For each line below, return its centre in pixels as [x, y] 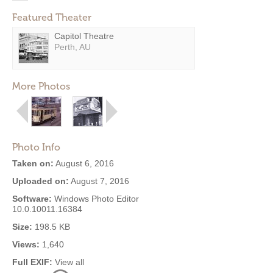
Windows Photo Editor [95, 199]
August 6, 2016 [84, 163]
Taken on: [33, 163]
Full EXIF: [32, 262]
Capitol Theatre [84, 36]
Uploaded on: [41, 181]
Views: [26, 244]
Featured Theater [52, 17]
